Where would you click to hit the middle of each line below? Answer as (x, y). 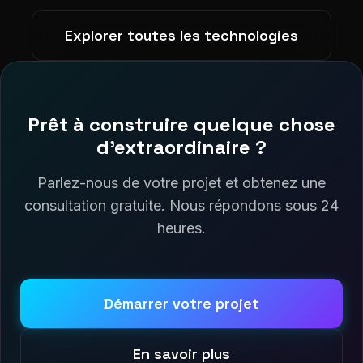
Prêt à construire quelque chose (181, 124)
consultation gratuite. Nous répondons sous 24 (181, 205)
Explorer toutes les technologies (181, 35)
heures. (181, 228)
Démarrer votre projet (181, 303)
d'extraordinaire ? (181, 147)
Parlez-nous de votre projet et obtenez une (181, 183)
